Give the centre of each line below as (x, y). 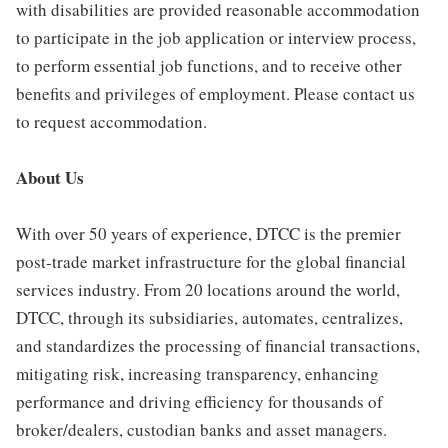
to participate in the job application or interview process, (216, 37)
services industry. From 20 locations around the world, (208, 289)
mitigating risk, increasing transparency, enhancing (197, 373)
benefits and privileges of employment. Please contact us (215, 93)
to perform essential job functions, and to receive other (209, 65)
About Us (50, 177)
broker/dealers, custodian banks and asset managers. (201, 429)
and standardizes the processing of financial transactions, (218, 345)
